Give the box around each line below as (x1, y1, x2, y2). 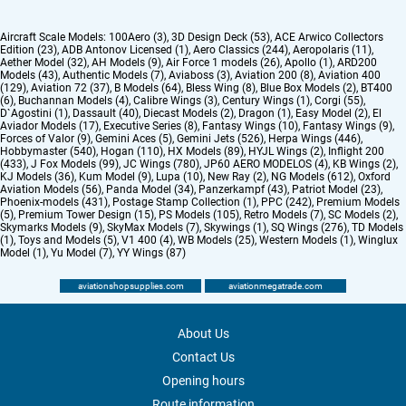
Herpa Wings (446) (268, 131, 361, 145)
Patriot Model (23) (292, 182, 381, 196)
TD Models (352, 220, 403, 234)
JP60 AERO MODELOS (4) (204, 157, 328, 170)
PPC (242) (261, 195, 312, 208)
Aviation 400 (318, 68, 381, 82)
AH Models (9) (92, 55, 161, 69)
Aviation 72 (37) (31, 81, 110, 94)
